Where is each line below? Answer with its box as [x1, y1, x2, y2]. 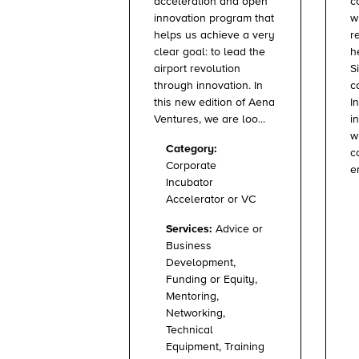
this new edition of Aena [154, 97, 275, 109]
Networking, [166, 308, 225, 320]
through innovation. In [154, 80, 263, 92]
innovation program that [154, 13, 274, 25]
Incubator [166, 177, 213, 189]
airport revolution [154, 63, 240, 75]
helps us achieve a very [154, 30, 275, 42]
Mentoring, [166, 291, 219, 303]
